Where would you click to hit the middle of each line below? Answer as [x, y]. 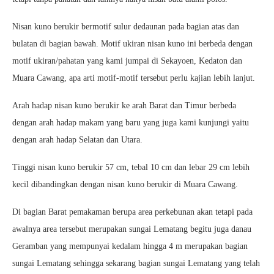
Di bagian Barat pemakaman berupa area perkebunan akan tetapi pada [132, 212]
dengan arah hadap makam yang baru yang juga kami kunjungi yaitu [131, 123]
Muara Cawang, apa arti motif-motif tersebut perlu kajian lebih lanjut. [134, 78]
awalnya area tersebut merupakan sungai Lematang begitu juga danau [132, 229]
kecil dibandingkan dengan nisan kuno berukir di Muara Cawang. [125, 185]
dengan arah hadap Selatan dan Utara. [77, 140]
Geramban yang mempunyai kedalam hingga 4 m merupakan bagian [130, 246]
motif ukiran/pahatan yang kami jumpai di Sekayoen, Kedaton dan [127, 61]
